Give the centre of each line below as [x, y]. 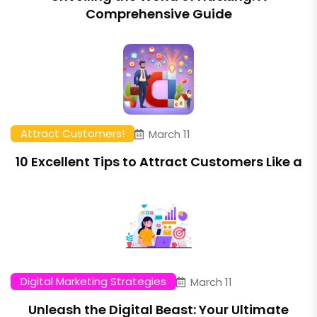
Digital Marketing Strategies [93, 281]
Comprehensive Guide [158, 14]
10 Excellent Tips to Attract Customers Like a [158, 162]
